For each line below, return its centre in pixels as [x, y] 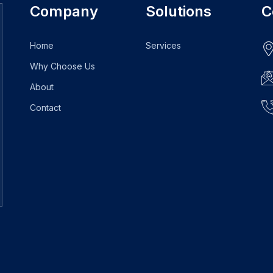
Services [163, 46]
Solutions [179, 12]
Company [64, 12]
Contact [45, 108]
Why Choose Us [62, 66]
